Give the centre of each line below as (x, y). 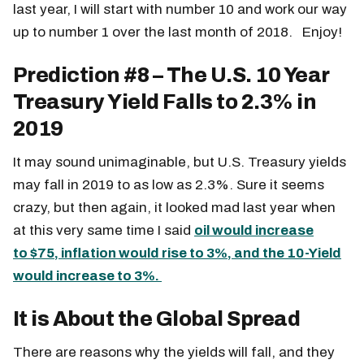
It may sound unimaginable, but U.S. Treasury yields (180, 162)
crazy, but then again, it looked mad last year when (174, 207)
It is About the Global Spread (157, 318)
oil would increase (254, 230)
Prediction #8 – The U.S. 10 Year (171, 75)
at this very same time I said (104, 230)
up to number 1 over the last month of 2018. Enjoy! (178, 32)
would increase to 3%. (87, 275)
